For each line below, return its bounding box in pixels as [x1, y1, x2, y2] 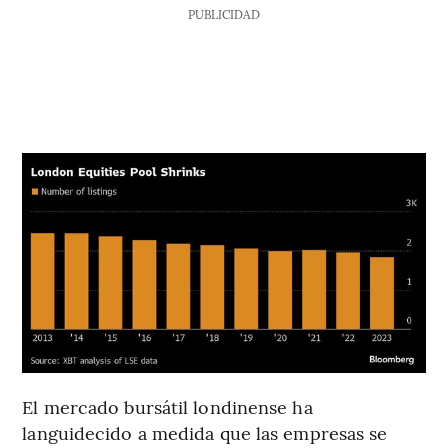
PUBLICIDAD [187, 5, 260, 22]
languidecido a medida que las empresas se [22, 420, 388, 446]
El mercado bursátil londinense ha [22, 394, 313, 420]
